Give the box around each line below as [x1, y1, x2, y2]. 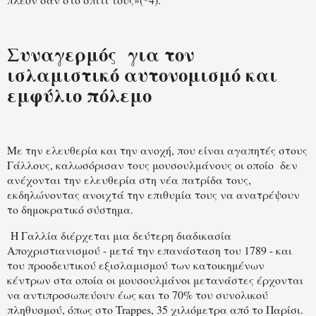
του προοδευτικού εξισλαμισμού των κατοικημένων [7, 257, 265, 272]
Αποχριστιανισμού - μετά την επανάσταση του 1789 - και [7, 242, 292, 257]
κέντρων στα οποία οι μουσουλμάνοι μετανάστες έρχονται [7, 272, 303, 287]
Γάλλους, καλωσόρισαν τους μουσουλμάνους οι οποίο [7, 157, 276, 173]
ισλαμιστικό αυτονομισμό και [7, 61, 277, 89]
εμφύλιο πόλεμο [7, 81, 152, 109]
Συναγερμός [7, 40, 121, 68]
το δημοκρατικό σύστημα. [7, 202, 133, 217]
